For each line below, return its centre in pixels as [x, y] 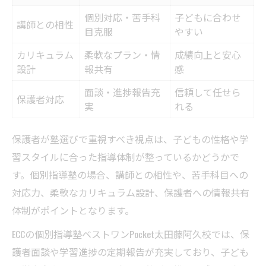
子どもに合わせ [208, 18]
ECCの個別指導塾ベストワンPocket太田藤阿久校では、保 [131, 234]
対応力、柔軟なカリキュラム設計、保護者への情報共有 [131, 193]
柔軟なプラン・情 [122, 55]
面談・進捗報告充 [122, 92]
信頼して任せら [208, 92]
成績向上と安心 [208, 55]
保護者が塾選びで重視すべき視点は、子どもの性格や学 [130, 139]
